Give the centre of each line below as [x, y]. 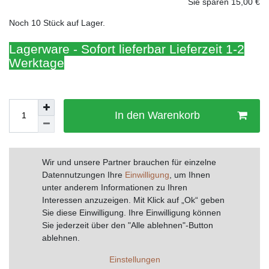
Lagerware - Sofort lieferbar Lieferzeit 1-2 [127, 49]
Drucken [28, 219]
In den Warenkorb [157, 116]
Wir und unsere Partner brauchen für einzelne [129, 162]
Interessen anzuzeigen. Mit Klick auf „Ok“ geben [133, 200]
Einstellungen [134, 260]
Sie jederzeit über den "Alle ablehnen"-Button [128, 225]
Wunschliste [43, 159]
